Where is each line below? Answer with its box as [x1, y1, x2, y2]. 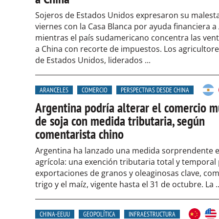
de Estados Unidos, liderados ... [35, 55, 151, 66]
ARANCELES [40, 86, 68, 94]
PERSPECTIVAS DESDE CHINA [121, 86, 189, 94]
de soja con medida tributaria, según [35, 112, 205, 129]
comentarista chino [35, 126, 124, 142]
